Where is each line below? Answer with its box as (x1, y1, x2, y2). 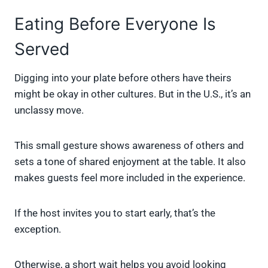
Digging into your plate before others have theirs (14, 72, 232, 84)
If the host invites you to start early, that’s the (14, 207, 215, 220)
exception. (14, 223, 61, 236)
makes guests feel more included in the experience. (14, 172, 245, 184)
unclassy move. (14, 104, 84, 117)
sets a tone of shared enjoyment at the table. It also (14, 156, 246, 168)
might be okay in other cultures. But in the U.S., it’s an (14, 88, 251, 100)
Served (14, 39, 69, 60)
